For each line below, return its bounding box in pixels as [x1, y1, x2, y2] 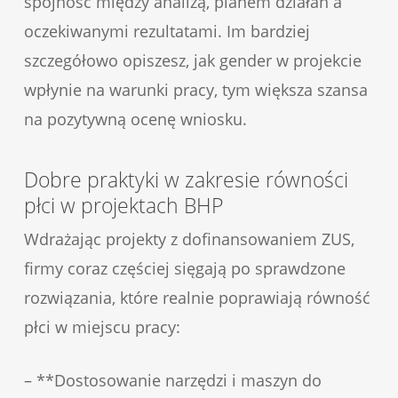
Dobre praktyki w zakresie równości [23, 164, 348, 194]
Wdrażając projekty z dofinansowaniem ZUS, [23, 227, 354, 250]
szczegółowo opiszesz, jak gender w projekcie [23, 49, 362, 71]
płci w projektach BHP [23, 190, 223, 219]
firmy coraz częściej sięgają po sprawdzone [23, 257, 346, 279]
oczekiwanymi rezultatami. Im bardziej [23, 20, 310, 42]
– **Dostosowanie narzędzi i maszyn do [23, 369, 322, 391]
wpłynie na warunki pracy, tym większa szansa [23, 78, 368, 100]
